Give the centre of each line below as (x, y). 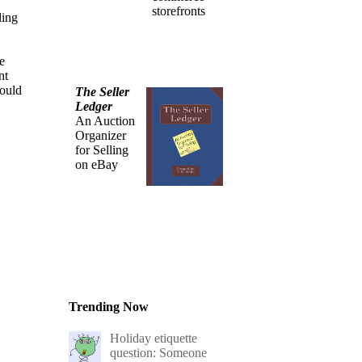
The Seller (103, 91)
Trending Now (109, 306)
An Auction (105, 120)
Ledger (94, 106)
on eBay (97, 164)
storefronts (179, 11)
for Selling (102, 149)
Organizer (101, 135)
